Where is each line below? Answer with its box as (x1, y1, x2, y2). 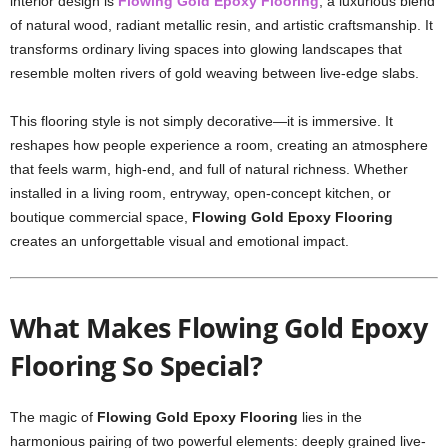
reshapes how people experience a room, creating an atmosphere (10, 137, 428, 153)
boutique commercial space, (10, 209, 192, 225)
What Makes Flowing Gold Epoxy (10, 309, 428, 346)
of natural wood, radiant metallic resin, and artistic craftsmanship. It (10, 17, 433, 33)
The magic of (10, 409, 97, 425)
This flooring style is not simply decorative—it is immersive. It (10, 113, 393, 129)
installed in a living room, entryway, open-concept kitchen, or (10, 185, 391, 201)
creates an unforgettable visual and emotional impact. (10, 233, 349, 249)
